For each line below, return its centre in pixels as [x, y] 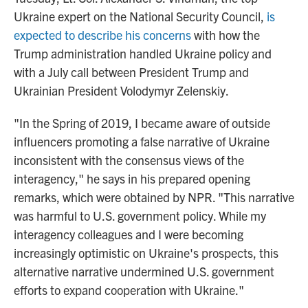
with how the [225, 35]
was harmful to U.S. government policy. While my [140, 216]
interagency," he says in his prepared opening [132, 178]
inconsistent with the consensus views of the [129, 160]
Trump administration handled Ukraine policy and [143, 53]
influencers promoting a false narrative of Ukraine [142, 141]
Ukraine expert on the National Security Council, [140, 16]
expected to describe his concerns [102, 35]
